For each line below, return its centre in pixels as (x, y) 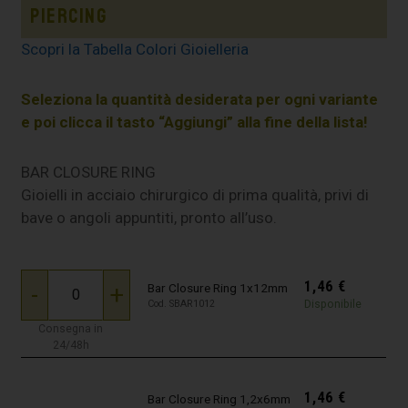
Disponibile (333, 303)
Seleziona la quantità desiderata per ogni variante (200, 99)
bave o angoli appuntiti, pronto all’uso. (149, 217)
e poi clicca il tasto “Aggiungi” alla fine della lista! (197, 122)
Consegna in (71, 328)
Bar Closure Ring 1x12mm (218, 287)
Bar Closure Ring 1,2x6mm (219, 398)
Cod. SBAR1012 (182, 303)
